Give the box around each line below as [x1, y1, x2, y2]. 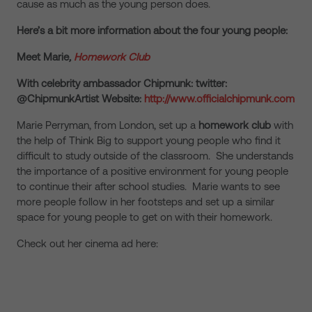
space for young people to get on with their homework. [17, 211, 272, 223]
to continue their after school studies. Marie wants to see [17, 180, 280, 192]
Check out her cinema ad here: [17, 237, 158, 249]
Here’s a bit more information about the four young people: [17, 24, 288, 36]
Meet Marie [17, 51, 69, 63]
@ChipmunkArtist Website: [17, 93, 144, 104]
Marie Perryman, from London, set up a [17, 119, 198, 131]
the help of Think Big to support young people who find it [17, 134, 281, 146]
